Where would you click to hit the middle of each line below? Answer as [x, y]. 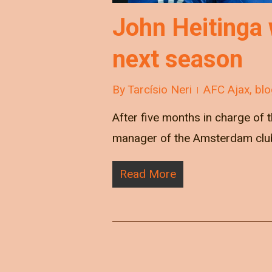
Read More [148, 174]
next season [178, 59]
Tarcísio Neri [160, 90]
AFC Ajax [226, 90]
